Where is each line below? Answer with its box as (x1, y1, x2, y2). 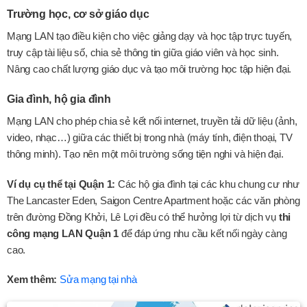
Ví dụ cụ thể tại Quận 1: (7, 177, 116, 190)
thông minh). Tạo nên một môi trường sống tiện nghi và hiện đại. (7, 148, 284, 160)
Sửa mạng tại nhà (60, 273, 137, 286)
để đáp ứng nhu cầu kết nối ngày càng (119, 227, 287, 239)
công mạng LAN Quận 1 (7, 227, 119, 239)
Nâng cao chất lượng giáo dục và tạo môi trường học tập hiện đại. (7, 62, 292, 75)
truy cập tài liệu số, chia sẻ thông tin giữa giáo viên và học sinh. (7, 46, 279, 58)
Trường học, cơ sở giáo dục (7, 8, 149, 20)
